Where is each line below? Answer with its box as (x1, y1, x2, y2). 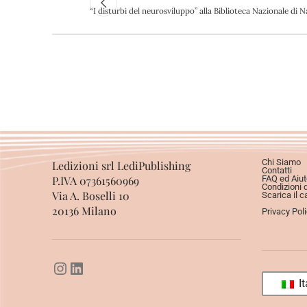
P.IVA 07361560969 (52, 173, 139, 188)
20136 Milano (52, 203, 116, 218)
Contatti (261, 164, 292, 175)
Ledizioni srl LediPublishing (52, 158, 191, 173)
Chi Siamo (261, 156, 301, 167)
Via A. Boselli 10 (52, 188, 130, 203)
